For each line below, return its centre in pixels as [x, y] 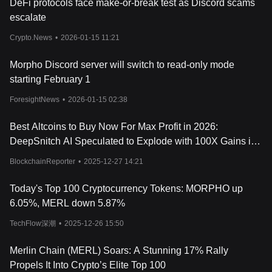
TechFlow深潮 [33, 223]
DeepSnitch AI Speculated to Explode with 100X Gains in [133, 141]
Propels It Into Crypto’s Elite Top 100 [88, 265]
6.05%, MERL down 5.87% [67, 203]
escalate [28, 17]
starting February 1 [50, 79]
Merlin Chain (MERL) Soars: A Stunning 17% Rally [119, 250]
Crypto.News [31, 38]
